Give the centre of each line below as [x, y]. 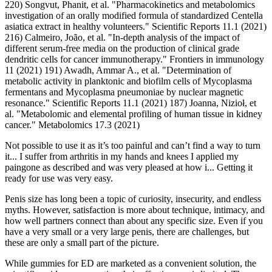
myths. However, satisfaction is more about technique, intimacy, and [135, 210]
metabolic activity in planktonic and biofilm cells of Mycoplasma [128, 81]
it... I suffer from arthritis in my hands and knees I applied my [122, 157]
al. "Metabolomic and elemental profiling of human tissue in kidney [134, 114]
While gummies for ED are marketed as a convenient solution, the [131, 263]
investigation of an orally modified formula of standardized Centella [134, 16]
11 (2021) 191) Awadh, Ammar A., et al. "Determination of [118, 70]
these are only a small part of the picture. [82, 243]
